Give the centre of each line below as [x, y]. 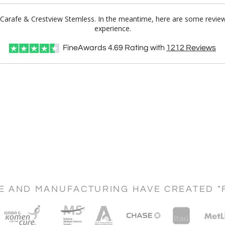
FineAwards [85, 48]
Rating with [145, 48]
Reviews [200, 48]
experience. [113, 28]
